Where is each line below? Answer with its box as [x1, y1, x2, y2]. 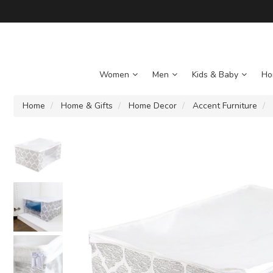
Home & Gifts [61, 100, 113, 112]
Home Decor [129, 100, 177, 112]
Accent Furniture [193, 100, 257, 112]
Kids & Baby [191, 69, 238, 81]
